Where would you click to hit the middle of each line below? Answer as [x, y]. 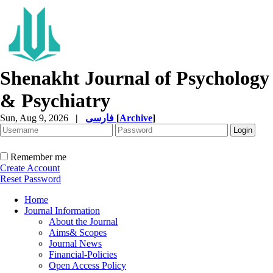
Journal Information [62, 211]
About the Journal [83, 222]
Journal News [75, 243]
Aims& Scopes [78, 232]
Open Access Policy [87, 265]
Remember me [38, 157]
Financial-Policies [83, 254]
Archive [136, 118]
